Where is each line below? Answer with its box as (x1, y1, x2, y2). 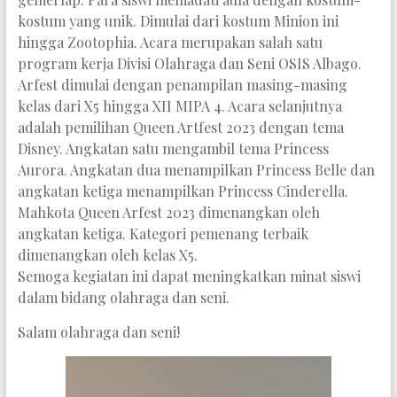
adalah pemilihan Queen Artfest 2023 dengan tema (17, 117, 344, 136)
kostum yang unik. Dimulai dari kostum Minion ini (17, 11, 339, 30)
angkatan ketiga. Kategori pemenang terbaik (17, 223, 308, 243)
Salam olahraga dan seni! (17, 322, 180, 341)
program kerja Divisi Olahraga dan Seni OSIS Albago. (17, 53, 362, 73)
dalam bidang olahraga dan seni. (17, 287, 230, 307)
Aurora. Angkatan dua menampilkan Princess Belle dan (17, 160, 375, 179)
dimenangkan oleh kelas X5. (17, 245, 198, 264)
